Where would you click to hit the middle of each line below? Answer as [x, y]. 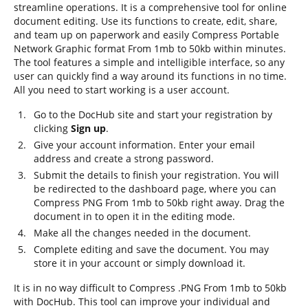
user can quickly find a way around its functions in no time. [150, 76]
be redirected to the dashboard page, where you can [155, 189]
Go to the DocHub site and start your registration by [153, 114]
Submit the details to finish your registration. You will [156, 175]
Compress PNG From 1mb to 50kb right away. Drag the [159, 202]
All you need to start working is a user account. [122, 90]
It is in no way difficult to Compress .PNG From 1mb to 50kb [150, 288]
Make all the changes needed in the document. [142, 233]
